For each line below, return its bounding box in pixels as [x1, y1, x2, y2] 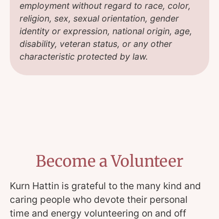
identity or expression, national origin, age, [20, 25, 192, 36]
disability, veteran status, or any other [20, 38, 172, 49]
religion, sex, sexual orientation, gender [20, 13, 179, 23]
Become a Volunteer [36, 151, 183, 171]
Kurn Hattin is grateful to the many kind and [10, 179, 201, 192]
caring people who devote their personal [10, 193, 188, 205]
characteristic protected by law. [20, 51, 148, 62]
